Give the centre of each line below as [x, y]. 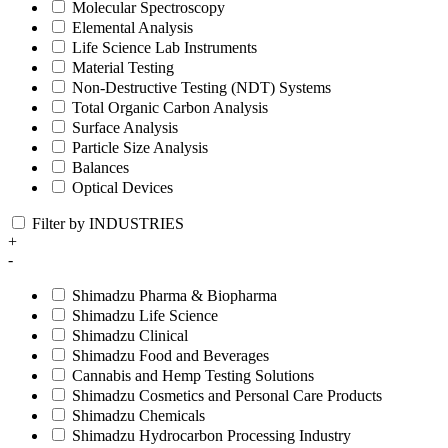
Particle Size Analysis [140, 148]
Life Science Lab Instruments [164, 48]
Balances [100, 168]
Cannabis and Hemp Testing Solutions [193, 376]
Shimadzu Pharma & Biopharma [174, 296]
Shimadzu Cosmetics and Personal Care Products [227, 396]
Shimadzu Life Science [145, 316]
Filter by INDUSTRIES [108, 224]
